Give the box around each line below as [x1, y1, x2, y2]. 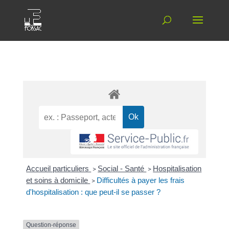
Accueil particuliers [26, 164, 91, 173]
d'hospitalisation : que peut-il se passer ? [26, 188, 161, 197]
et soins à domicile [26, 176, 90, 185]
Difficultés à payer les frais [97, 176, 185, 185]
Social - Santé [98, 164, 147, 173]
